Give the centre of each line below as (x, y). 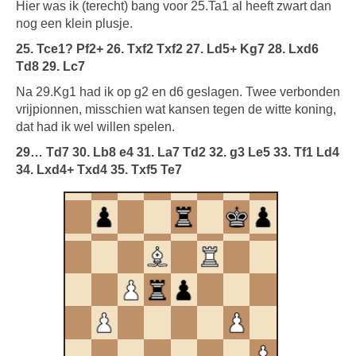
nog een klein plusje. (74, 23)
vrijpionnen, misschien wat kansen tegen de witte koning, (176, 109)
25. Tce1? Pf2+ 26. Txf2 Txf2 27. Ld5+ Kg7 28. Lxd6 (167, 49)
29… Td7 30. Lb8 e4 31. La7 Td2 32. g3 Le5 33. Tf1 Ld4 (178, 152)
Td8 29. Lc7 (50, 66)
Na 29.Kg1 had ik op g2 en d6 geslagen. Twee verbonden (178, 92)
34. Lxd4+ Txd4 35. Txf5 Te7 (99, 170)
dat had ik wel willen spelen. (95, 127)
